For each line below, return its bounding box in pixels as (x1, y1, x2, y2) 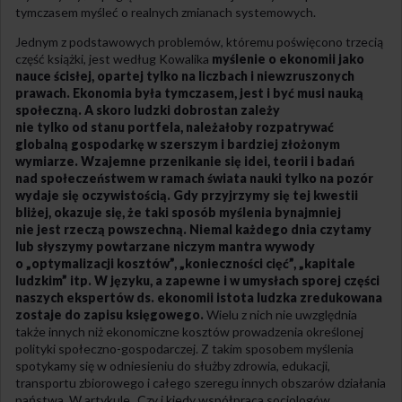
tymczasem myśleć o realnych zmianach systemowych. (15, 4, 316, 21)
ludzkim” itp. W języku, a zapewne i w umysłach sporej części (15, 273, 380, 289)
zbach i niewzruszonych (212, 68, 354, 84)
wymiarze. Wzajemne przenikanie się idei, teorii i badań (15, 153, 354, 170)
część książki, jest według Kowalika (15, 51, 212, 67)
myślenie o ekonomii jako (212, 51, 364, 67)
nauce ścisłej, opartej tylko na (15, 68, 196, 84)
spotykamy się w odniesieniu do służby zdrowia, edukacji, (15, 358, 330, 374)
